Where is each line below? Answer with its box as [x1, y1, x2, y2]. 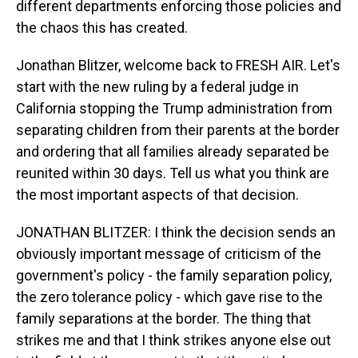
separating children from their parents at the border [16, 121, 340, 138]
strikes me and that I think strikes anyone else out [16, 332, 331, 348]
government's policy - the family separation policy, [16, 267, 332, 284]
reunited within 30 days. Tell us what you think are [16, 165, 329, 181]
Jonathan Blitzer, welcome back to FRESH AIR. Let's [16, 57, 340, 74]
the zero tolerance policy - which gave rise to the [16, 288, 323, 305]
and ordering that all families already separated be [16, 143, 329, 160]
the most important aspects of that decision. [16, 186, 299, 203]
